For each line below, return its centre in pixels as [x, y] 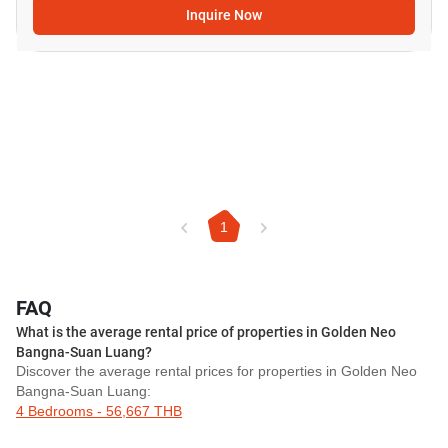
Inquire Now [224, 15]
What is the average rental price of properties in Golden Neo [206, 332]
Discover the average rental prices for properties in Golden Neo [216, 371]
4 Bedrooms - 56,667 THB [99, 411]
